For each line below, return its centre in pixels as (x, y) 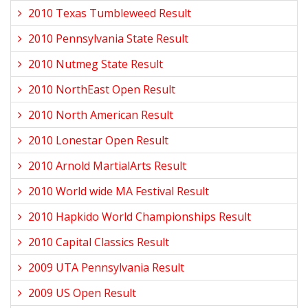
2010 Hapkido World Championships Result (140, 217)
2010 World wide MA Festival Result (119, 191)
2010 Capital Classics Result (99, 242)
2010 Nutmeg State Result (96, 64)
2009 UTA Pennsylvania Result (106, 267)
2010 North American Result (101, 115)
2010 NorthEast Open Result (102, 89)
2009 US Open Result (82, 293)
